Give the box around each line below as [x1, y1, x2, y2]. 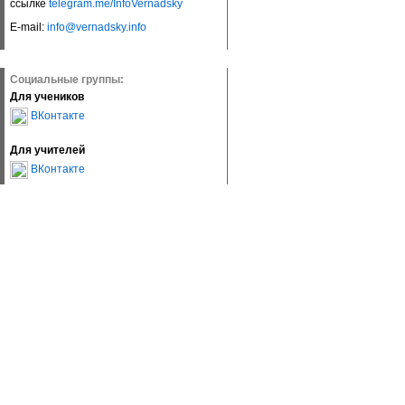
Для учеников [10, 90, 84, 103]
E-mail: [10, 21, 47, 33]
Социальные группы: [10, 73, 124, 86]
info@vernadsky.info [47, 21, 146, 33]
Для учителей [10, 144, 85, 156]
